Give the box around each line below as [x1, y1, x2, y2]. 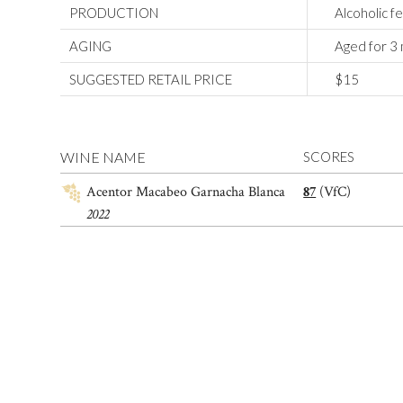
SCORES [303, 148, 355, 166]
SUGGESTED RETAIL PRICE [69, 71, 233, 88]
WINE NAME [60, 148, 147, 166]
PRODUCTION [69, 4, 159, 22]
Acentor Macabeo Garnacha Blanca [85, 183, 285, 202]
